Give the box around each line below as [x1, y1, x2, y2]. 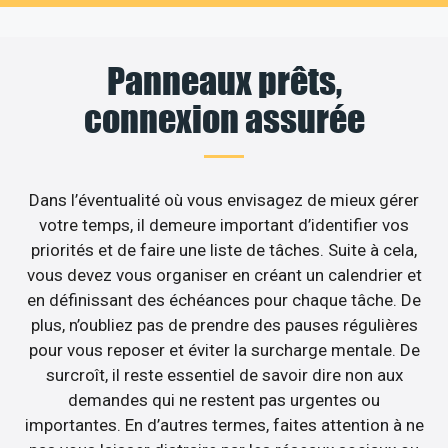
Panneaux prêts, [106, 59, 342, 104]
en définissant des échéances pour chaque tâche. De [27, 290, 421, 311]
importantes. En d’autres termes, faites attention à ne [24, 415, 424, 436]
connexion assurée [83, 97, 365, 142]
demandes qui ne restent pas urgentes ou [68, 390, 380, 411]
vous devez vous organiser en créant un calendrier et [26, 265, 422, 286]
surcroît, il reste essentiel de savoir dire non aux [45, 365, 403, 386]
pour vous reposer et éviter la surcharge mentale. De [28, 340, 420, 361]
